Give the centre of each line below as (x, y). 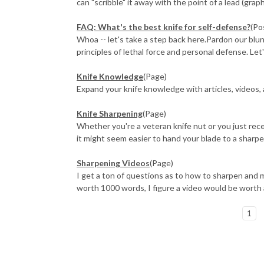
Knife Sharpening (110, 113)
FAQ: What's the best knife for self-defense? (164, 27)
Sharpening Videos (113, 163)
